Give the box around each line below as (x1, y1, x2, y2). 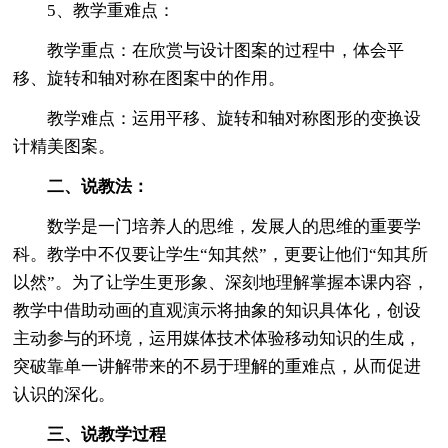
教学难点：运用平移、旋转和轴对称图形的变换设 (13, 108, 422, 128)
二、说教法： (47, 176, 150, 196)
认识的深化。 (13, 384, 116, 404)
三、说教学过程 (47, 424, 167, 444)
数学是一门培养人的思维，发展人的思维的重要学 (13, 216, 422, 236)
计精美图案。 (13, 136, 116, 156)
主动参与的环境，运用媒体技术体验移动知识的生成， (13, 328, 422, 348)
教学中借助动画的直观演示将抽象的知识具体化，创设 (13, 300, 422, 320)
